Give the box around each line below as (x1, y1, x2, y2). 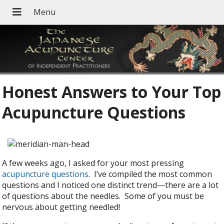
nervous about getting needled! (2, 201, 120, 213)
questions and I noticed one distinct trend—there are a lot (2, 179, 219, 191)
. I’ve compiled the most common (88, 168, 212, 180)
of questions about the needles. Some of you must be (2, 190, 204, 202)
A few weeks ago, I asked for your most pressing (2, 157, 184, 169)
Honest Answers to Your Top (2, 81, 221, 103)
